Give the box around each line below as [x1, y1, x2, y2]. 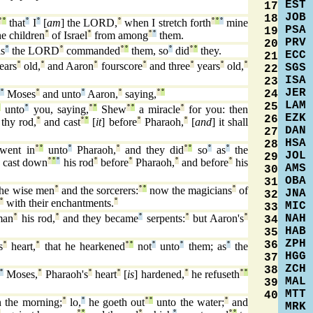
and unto [40, 88, 81, 101]
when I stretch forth [122, 17, 211, 29]
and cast [40, 116, 81, 129]
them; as [184, 240, 226, 253]
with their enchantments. [3, 197, 114, 210]
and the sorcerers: [58, 184, 138, 197]
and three [146, 60, 190, 73]
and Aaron [45, 60, 94, 73]
